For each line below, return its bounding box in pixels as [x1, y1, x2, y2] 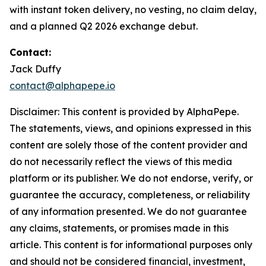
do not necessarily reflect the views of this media [9, 156, 232, 168]
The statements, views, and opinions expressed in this [9, 122, 251, 135]
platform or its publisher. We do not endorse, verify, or [9, 172, 253, 185]
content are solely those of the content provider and [9, 139, 248, 151]
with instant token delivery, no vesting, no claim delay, [9, 4, 256, 16]
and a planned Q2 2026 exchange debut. [9, 20, 198, 33]
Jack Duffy [9, 63, 61, 75]
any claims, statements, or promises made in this [9, 222, 229, 235]
